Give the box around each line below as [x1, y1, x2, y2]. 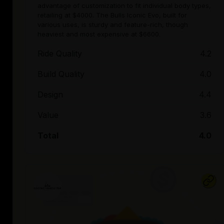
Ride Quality [37, 48, 82, 59]
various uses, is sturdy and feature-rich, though [37, 20, 188, 29]
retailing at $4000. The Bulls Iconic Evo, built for [37, 11, 187, 19]
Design [37, 89, 63, 100]
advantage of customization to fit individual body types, [37, 1, 211, 10]
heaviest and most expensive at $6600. [37, 30, 160, 38]
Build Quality [37, 69, 84, 79]
